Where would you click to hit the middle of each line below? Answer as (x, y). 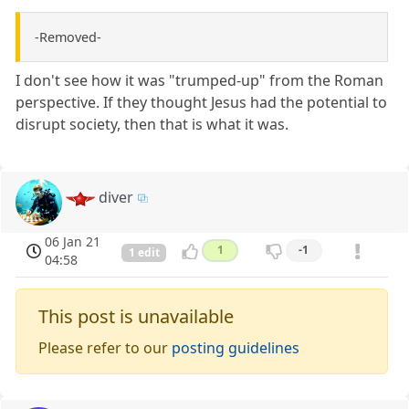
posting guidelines (236, 348)
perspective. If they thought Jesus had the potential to (202, 103)
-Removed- (68, 37)
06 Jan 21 (73, 242)
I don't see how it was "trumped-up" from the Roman (200, 81)
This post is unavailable (136, 317)
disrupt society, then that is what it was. (152, 125)
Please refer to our (105, 348)
